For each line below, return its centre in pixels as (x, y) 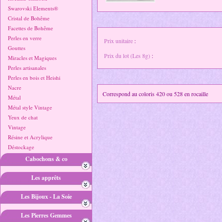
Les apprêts (46, 178)
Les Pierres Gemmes (46, 215)
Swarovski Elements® (33, 8)
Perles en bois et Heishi (34, 78)
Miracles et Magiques (32, 58)
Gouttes (17, 48)
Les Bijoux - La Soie (46, 196)
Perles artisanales (27, 68)
